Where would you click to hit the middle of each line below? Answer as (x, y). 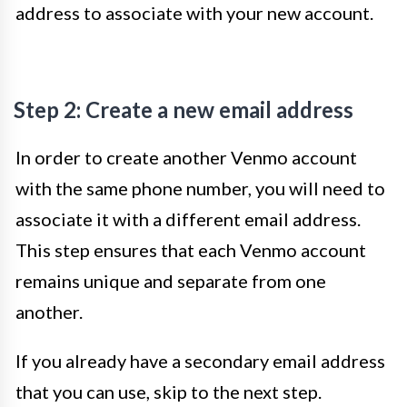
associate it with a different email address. (188, 219)
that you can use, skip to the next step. (169, 392)
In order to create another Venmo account (186, 157)
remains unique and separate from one (171, 281)
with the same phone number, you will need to (200, 188)
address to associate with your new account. (194, 13)
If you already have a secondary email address (200, 361)
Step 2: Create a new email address (184, 109)
